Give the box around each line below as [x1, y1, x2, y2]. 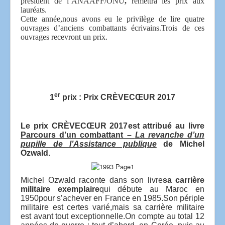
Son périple [163, 193, 205, 202]
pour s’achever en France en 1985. [39, 193, 163, 202]
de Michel [156, 139, 205, 148]
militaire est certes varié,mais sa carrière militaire [21, 202, 204, 211]
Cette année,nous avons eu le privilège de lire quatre [21, 14, 204, 23]
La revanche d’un [135, 130, 205, 139]
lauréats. [21, 5, 47, 14]
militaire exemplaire [21, 184, 99, 193]
